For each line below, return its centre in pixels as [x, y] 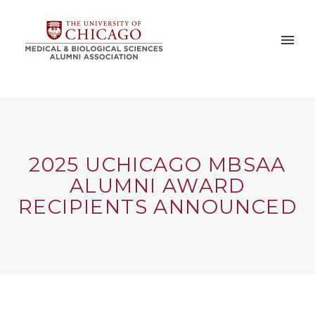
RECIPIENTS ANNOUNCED [157, 207]
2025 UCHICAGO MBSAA [157, 165]
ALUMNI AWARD [157, 186]
